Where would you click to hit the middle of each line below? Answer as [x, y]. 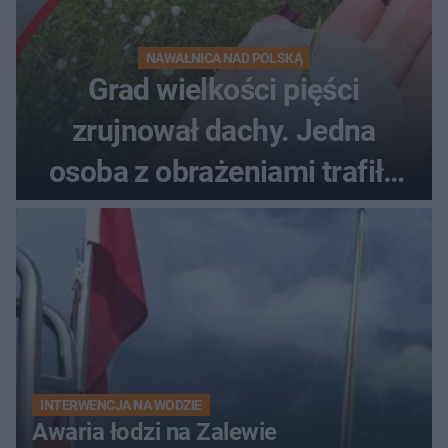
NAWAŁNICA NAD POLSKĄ [224, 57]
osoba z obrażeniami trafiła [224, 171]
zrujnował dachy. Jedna [224, 130]
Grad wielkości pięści [224, 89]
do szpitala [224, 212]
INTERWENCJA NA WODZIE [121, 404]
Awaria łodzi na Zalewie [154, 431]
